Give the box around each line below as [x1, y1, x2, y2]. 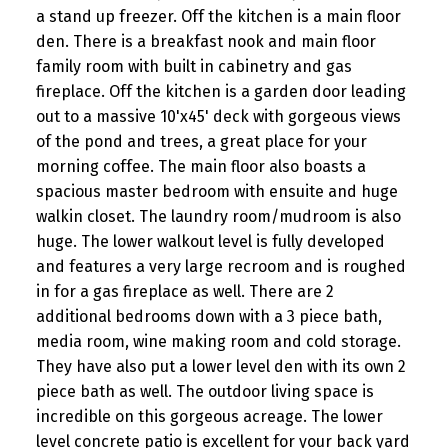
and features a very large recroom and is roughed [35, 256, 406, 276]
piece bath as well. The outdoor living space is [35, 381, 374, 401]
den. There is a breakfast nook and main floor [35, 31, 376, 51]
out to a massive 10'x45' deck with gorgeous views [35, 106, 401, 126]
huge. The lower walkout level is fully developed [35, 231, 385, 251]
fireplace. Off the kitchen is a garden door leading [35, 81, 406, 101]
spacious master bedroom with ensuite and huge [35, 181, 398, 201]
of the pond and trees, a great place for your [35, 131, 367, 151]
